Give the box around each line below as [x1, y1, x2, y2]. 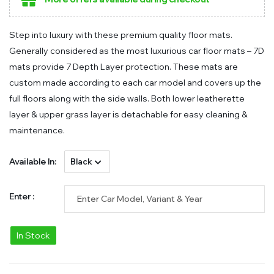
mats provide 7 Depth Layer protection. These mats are [9, 61, 238, 73]
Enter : [9, 191, 34, 202]
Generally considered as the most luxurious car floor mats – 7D [9, 45, 264, 57]
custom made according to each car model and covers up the [9, 77, 261, 89]
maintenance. [9, 125, 65, 136]
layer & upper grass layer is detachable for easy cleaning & [9, 109, 248, 120]
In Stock [17, 230, 50, 242]
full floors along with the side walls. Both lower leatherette [9, 93, 245, 105]
